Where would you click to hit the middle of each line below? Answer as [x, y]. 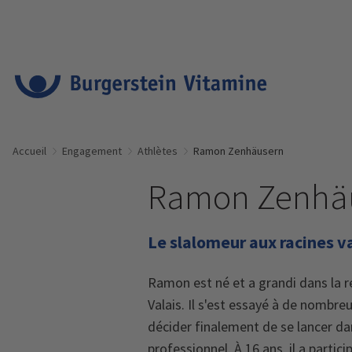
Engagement [92, 151]
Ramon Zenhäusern [238, 151]
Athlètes [158, 151]
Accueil [29, 151]
